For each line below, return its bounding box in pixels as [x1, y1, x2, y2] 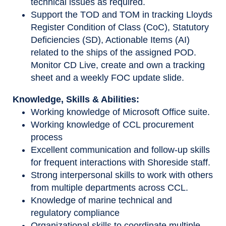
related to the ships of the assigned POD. [31, 47, 196, 58]
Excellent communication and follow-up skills [31, 144, 210, 155]
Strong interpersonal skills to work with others [31, 169, 213, 180]
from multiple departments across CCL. [31, 182, 188, 193]
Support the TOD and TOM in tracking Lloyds [31, 9, 212, 20]
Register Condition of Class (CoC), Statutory [31, 22, 209, 32]
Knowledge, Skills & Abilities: [13, 94, 139, 104]
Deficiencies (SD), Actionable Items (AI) [31, 34, 190, 45]
